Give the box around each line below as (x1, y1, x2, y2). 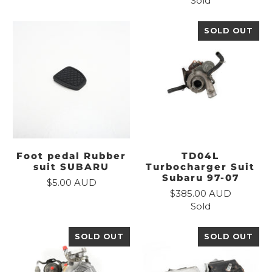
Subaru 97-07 (161, 171, 239, 183)
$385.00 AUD (169, 187, 231, 199)
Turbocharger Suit (146, 160, 256, 172)
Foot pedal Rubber (16, 149, 127, 161)
